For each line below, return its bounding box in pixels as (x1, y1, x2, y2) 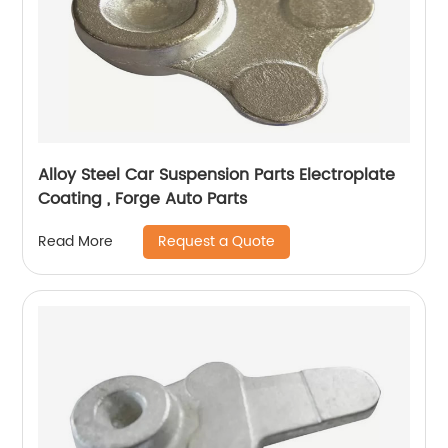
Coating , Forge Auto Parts (38, 185, 248, 212)
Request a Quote (158, 229, 276, 253)
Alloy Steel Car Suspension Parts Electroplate (38, 161, 396, 188)
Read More (38, 230, 114, 254)
